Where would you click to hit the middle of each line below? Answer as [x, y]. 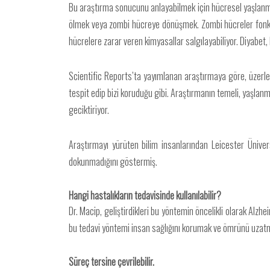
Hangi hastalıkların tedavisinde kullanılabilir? [145, 195]
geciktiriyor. [89, 110]
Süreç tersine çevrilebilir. [111, 262]
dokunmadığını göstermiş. [113, 162]
